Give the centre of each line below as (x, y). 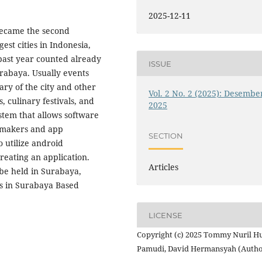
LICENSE (166, 215)
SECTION (166, 135)
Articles (164, 167)
